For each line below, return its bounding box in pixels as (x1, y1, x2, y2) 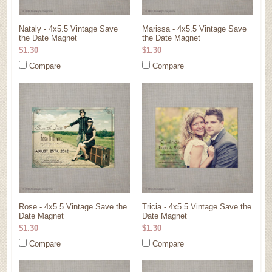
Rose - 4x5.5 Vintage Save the (19, 202, 127, 211)
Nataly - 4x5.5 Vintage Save (19, 24, 118, 33)
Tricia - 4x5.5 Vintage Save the (142, 202, 251, 211)
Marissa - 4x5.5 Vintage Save (142, 24, 246, 33)
